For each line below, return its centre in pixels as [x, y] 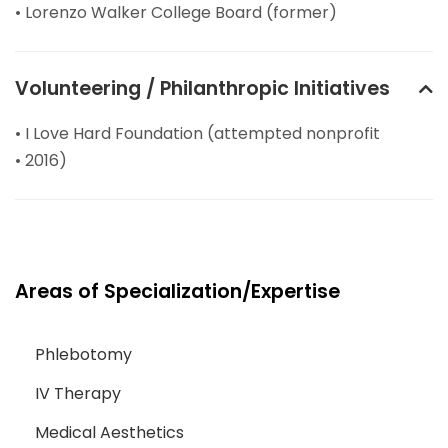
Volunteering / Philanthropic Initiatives [202, 89]
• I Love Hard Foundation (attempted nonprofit [197, 134]
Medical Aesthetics [109, 433]
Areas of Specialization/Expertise [177, 292]
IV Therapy [78, 394]
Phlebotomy [83, 355]
